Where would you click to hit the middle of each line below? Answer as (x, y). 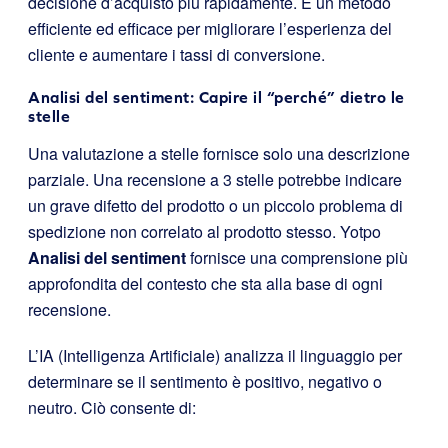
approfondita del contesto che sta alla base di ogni (205, 283)
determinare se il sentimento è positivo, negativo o (205, 381)
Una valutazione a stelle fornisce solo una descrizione (219, 153)
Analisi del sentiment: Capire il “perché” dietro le (216, 96)
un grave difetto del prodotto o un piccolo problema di (215, 205)
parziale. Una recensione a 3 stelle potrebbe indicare (215, 179)
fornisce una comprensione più (297, 257)
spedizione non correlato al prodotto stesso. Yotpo (204, 231)
